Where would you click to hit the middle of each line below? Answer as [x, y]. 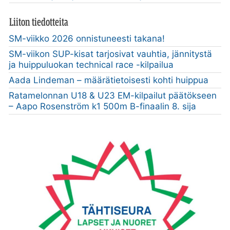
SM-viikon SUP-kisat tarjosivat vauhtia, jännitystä [111, 54]
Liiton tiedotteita [39, 22]
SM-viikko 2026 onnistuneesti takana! [87, 38]
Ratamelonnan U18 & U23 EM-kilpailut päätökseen [113, 95]
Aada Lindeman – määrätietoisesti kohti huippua [109, 80]
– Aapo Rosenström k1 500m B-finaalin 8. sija [103, 106]
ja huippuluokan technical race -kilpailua [91, 64]
